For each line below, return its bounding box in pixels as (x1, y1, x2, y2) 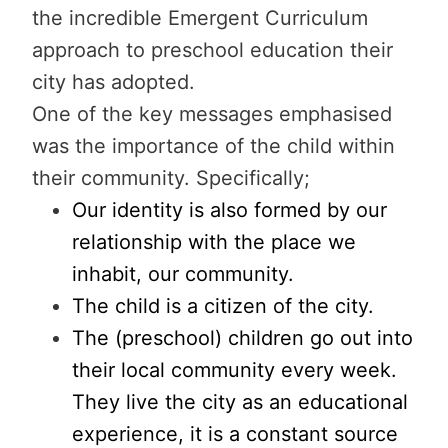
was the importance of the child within (32, 133, 395, 158)
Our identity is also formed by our (72, 197, 387, 222)
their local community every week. (72, 357, 397, 382)
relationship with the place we (72, 229, 356, 254)
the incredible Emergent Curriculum (32, 5, 368, 30)
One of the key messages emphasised (32, 101, 392, 126)
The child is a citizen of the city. (72, 293, 374, 318)
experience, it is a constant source (72, 421, 398, 446)
